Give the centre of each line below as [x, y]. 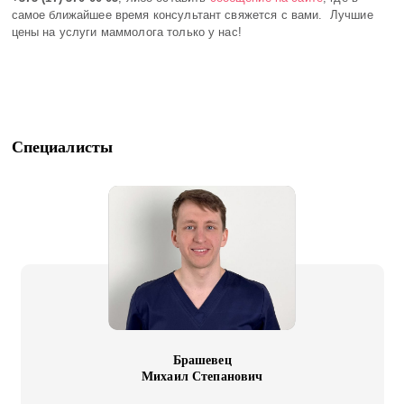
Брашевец [202, 360]
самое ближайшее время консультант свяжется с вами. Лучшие [192, 15]
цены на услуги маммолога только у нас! [126, 32]
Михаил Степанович [202, 376]
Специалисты [62, 147]
